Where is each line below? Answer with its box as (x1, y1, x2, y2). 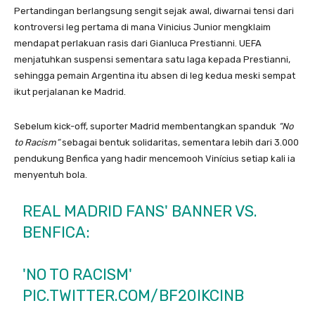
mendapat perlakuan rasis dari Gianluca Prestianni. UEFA (14, 38, 262, 49)
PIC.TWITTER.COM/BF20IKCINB (22, 286, 245, 306)
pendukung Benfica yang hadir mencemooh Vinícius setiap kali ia (14, 153, 295, 165)
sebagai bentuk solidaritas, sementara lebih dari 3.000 (60, 137, 299, 148)
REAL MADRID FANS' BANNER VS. (22, 202, 258, 221)
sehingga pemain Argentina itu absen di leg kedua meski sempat (14, 70, 295, 82)
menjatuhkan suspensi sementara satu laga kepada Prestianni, (14, 54, 290, 65)
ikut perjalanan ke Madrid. (14, 86, 126, 98)
